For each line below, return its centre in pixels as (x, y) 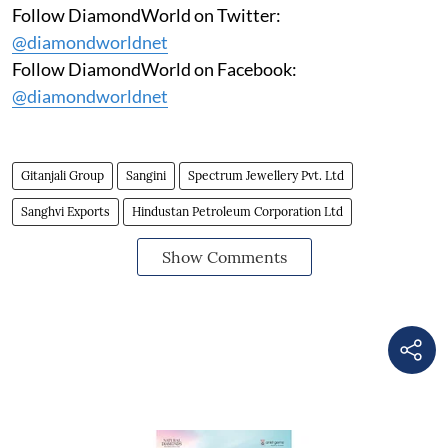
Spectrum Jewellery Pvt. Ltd (266, 175)
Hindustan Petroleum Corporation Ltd (237, 211)
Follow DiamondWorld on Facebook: (154, 68)
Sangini (146, 175)
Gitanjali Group (62, 175)
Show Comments (224, 256)
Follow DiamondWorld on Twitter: (146, 14)
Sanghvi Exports (65, 211)
